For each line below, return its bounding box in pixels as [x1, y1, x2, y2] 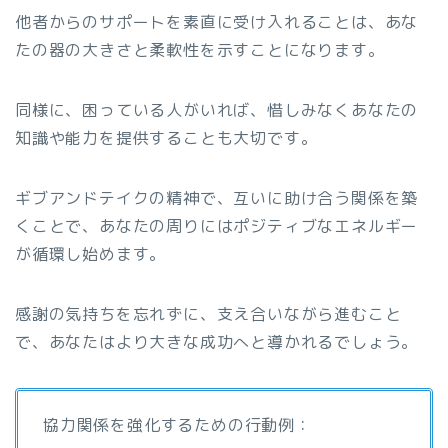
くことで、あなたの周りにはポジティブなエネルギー [15, 215, 419, 238]
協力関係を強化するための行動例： [43, 414, 312, 437]
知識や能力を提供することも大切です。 [15, 127, 318, 150]
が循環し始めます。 [15, 243, 167, 266]
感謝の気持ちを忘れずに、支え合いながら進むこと [15, 303, 402, 326]
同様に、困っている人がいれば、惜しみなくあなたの [15, 99, 419, 122]
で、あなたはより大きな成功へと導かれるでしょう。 [15, 331, 419, 354]
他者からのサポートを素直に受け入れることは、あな [15, 11, 419, 34]
